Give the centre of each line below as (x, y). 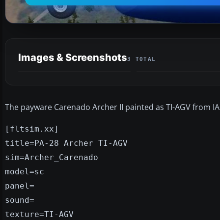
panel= (20, 186)
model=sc (25, 171)
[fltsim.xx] (32, 129)
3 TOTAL (142, 59)
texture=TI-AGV (39, 214)
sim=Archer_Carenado (52, 157)
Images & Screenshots (73, 57)
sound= (20, 200)
